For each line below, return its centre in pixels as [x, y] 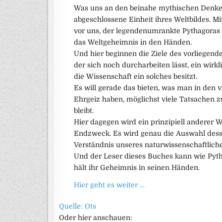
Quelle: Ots [78, 206]
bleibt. [84, 111]
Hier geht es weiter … [109, 185]
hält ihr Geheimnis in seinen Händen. [137, 167]
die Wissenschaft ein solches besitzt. [136, 76]
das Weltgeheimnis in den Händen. [133, 42]
